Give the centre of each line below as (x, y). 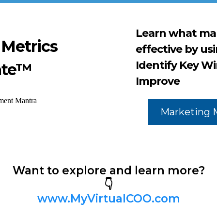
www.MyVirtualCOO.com (108, 199)
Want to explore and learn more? (108, 171)
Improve (158, 81)
